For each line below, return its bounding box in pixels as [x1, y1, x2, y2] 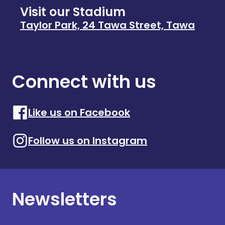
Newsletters [12, 187, 117, 211]
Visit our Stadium [20, 4, 126, 20]
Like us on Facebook [28, 105, 130, 120]
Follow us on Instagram [28, 134, 147, 148]
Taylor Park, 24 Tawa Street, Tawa [20, 18, 195, 32]
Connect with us [12, 69, 156, 94]
